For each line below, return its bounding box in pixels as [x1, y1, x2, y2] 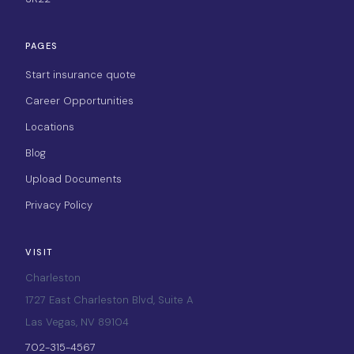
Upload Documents [25, 172, 122, 186]
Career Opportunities [25, 94, 134, 107]
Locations [25, 120, 74, 134]
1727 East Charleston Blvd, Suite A [25, 293, 194, 307]
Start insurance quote [25, 68, 136, 81]
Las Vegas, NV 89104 [25, 315, 129, 329]
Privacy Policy [25, 198, 92, 212]
